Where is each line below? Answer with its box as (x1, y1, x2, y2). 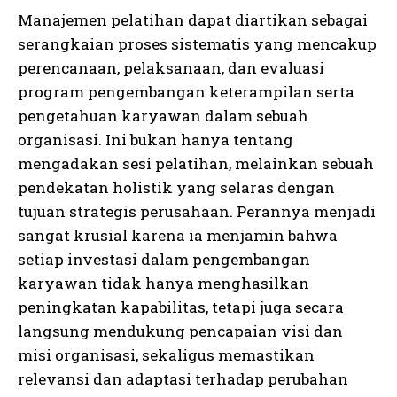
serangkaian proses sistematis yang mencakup (18, 34, 377, 55)
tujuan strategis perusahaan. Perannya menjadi (18, 201, 376, 222)
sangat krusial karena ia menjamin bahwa (18, 225, 338, 246)
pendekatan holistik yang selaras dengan (18, 177, 335, 198)
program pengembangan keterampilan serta (18, 82, 354, 103)
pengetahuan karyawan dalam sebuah (18, 105, 308, 127)
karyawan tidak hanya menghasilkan (18, 273, 309, 294)
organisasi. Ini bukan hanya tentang (18, 129, 293, 151)
